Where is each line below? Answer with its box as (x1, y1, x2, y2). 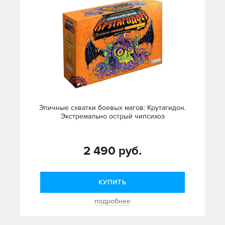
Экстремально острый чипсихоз (60, 112, 165, 121)
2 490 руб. (83, 144, 142, 159)
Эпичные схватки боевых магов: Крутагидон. (39, 103, 186, 113)
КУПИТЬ (98, 178, 127, 187)
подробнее (94, 197, 131, 206)
